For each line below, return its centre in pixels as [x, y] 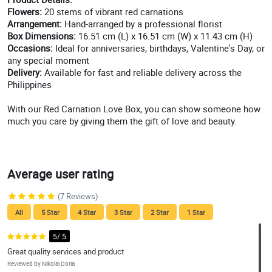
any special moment [48, 60]
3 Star [123, 212]
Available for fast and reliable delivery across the [142, 73]
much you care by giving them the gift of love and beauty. [122, 121]
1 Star [196, 212]
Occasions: [31, 48]
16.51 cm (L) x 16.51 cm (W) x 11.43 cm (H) [165, 36]
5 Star [50, 212]
